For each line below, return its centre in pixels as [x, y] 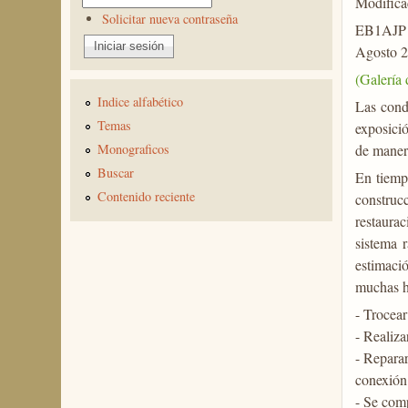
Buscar [116, 173]
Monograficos [134, 149]
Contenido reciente [147, 196]
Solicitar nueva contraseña [169, 19]
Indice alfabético [141, 102]
